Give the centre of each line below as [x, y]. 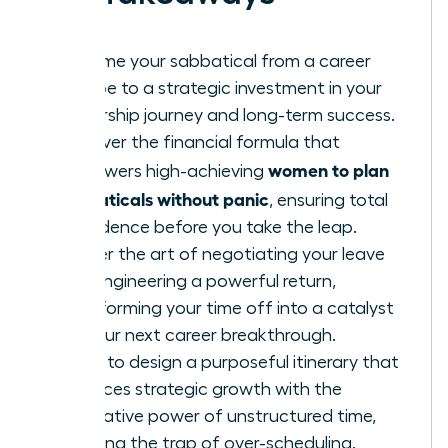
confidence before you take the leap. [207, 226]
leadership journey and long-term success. [226, 114]
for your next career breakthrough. [196, 334]
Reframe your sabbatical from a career [214, 60]
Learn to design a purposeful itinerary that [228, 361]
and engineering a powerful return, [196, 280]
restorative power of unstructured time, [216, 415]
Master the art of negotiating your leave [221, 253]
